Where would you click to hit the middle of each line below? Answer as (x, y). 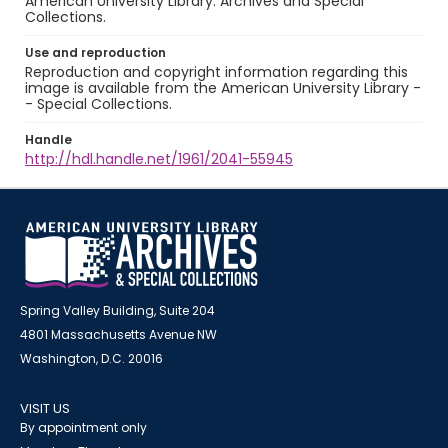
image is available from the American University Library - (223, 88)
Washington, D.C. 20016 (91, 358)
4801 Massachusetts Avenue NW (118, 334)
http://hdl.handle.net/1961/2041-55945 (159, 159)
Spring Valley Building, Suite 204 (117, 310)
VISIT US (45, 408)
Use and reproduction (95, 52)
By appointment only (83, 427)
